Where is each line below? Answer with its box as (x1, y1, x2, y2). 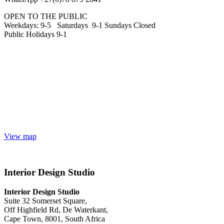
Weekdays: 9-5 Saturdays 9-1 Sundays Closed (4, 20, 155, 29)
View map (4, 131, 36, 140)
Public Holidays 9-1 (4, 29, 67, 38)
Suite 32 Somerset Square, (4, 196, 87, 205)
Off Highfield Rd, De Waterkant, (4, 205, 108, 214)
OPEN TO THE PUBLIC (4, 11, 87, 20)
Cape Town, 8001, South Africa (4, 214, 105, 223)
